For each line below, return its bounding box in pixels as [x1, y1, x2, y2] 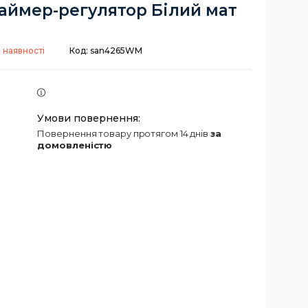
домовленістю [37, 140, 113, 151]
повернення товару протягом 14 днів [45, 128, 210, 139]
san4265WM [90, 45, 142, 56]
